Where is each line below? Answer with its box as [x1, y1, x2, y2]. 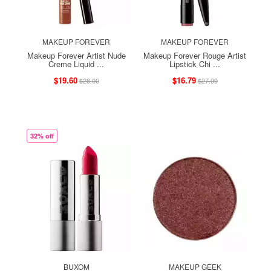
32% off [30, 131, 54, 140]
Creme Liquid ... [48, 57, 104, 70]
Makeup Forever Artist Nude [27, 49, 126, 61]
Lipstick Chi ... [169, 57, 220, 70]
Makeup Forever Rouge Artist [143, 49, 246, 61]
